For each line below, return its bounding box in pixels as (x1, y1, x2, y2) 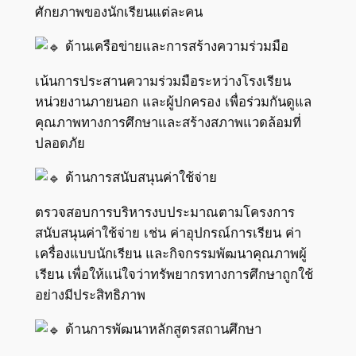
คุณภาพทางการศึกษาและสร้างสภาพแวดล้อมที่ (34, 114, 301, 131)
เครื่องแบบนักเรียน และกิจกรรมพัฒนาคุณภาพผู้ (34, 246, 307, 262)
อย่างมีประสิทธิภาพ (34, 287, 145, 304)
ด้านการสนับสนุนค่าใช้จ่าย (60, 168, 217, 185)
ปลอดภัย (34, 135, 85, 152)
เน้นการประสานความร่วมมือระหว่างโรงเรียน (34, 73, 291, 90)
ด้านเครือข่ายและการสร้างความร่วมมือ (60, 37, 288, 54)
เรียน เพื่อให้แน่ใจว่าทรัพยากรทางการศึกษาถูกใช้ (34, 266, 313, 283)
